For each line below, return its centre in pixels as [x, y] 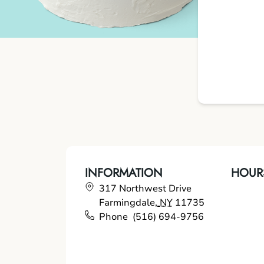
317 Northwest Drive [145, 189]
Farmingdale [127, 203]
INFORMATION [124, 173]
